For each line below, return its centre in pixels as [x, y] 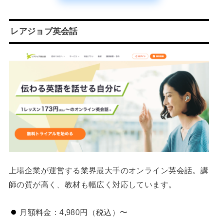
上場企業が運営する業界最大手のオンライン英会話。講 [109, 171]
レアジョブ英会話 [44, 31]
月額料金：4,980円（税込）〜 [74, 212]
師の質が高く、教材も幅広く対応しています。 [92, 185]
